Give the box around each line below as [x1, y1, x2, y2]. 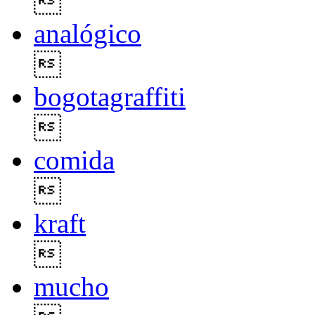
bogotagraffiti [34, 82, 186, 112]
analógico [34, 18, 141, 49]
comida [34, 145, 115, 176]
